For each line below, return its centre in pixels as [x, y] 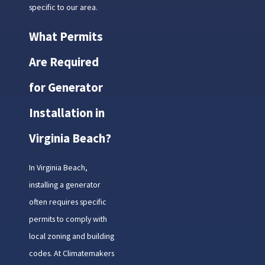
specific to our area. [63, 7]
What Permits [66, 36]
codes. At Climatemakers [71, 253]
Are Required [64, 62]
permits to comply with [68, 219]
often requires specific [67, 202]
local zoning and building [71, 236]
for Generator [66, 87]
